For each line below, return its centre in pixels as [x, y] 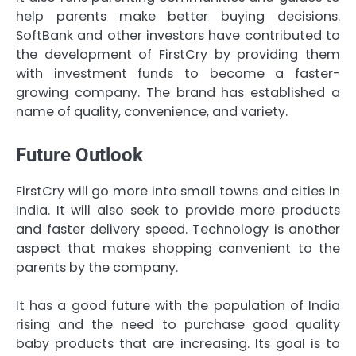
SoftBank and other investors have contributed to [178, 35]
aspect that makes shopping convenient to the [178, 249]
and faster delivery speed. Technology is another [178, 230]
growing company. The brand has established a [178, 92]
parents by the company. [97, 268]
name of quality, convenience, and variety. [152, 111]
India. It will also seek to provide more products [178, 211]
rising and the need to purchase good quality [178, 325]
